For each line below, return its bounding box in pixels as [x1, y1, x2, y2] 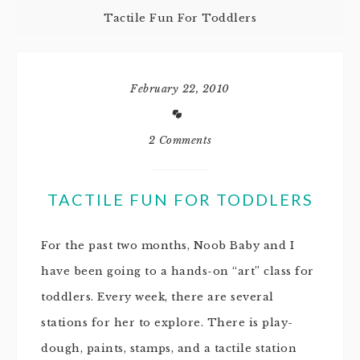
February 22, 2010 [130, 82, 230, 96]
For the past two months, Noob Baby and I [41, 239, 294, 252]
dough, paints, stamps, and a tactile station [41, 342, 297, 355]
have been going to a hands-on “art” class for [41, 264, 314, 278]
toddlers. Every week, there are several [41, 290, 274, 304]
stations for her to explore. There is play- [41, 316, 293, 329]
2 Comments [148, 133, 212, 147]
